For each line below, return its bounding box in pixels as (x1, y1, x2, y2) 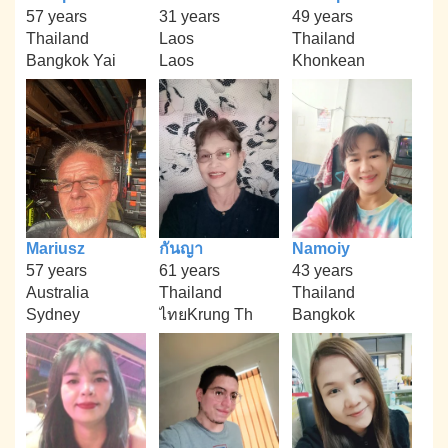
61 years (158, 262, 220, 280)
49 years (291, 7, 353, 25)
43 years (291, 262, 353, 280)
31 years (158, 7, 220, 25)
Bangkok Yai (26, 51, 117, 69)
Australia (26, 284, 90, 302)
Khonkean (291, 51, 365, 69)
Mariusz (26, 240, 86, 258)
